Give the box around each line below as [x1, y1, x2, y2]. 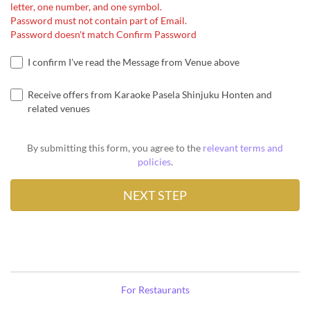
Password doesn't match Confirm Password [10, 28, 197, 41]
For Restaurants [120, 284, 190, 296]
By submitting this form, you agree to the [27, 142, 203, 154]
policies [137, 156, 171, 168]
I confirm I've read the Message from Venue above [28, 56, 239, 69]
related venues [28, 102, 90, 115]
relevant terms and [203, 142, 283, 154]
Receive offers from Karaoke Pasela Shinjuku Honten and [28, 89, 272, 101]
